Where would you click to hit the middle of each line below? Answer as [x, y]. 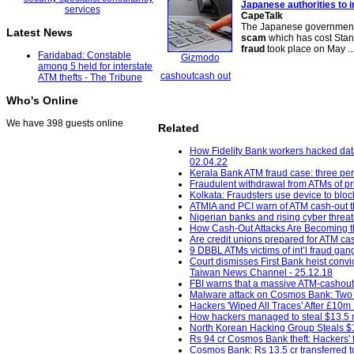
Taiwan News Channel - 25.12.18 [261, 273]
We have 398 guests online [65, 124]
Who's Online [42, 101]
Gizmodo [200, 58]
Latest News [40, 33]
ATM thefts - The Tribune [90, 78]
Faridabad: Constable [85, 56]
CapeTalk [262, 16]
